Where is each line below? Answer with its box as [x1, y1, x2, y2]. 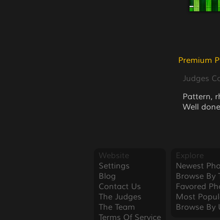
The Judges [98, 192, 141, 202]
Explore [175, 151, 204, 161]
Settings [98, 161, 130, 171]
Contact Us [98, 182, 141, 192]
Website [98, 151, 129, 161]
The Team [98, 202, 135, 212]
